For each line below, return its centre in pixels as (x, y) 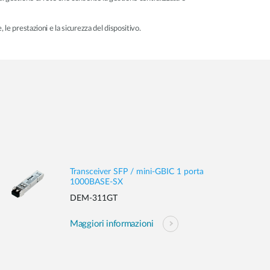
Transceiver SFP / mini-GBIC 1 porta (137, 172)
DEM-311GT (94, 198)
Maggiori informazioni (112, 224)
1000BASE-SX (96, 182)
